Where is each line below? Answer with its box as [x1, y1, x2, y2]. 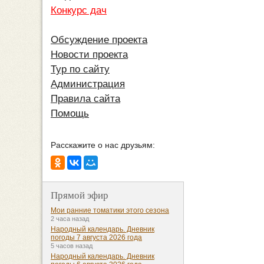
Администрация [51, 78, 125, 90]
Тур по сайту [51, 64, 110, 75]
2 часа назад [51, 215, 89, 223]
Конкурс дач [51, 5, 107, 16]
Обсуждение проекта [51, 34, 147, 46]
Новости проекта [51, 49, 128, 61]
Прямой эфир [51, 188, 108, 202]
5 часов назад [51, 242, 93, 250]
